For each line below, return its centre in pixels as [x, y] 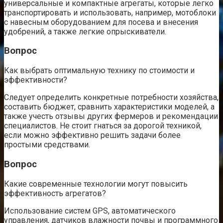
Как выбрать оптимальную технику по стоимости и [99, 71]
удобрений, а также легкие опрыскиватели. [85, 31]
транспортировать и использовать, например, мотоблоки [110, 12]
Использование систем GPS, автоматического [90, 211]
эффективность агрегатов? [55, 193]
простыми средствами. [47, 145]
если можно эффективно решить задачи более [92, 135]
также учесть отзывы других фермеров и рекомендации [111, 116]
